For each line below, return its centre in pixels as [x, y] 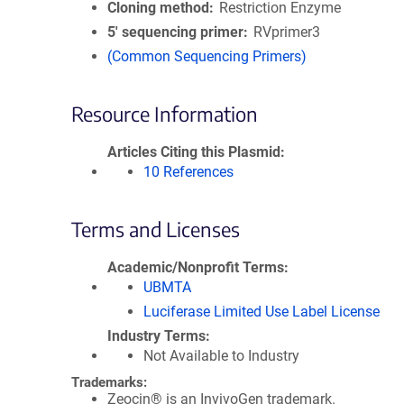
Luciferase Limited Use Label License [262, 312]
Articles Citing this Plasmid [194, 152]
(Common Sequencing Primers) [207, 56]
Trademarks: [109, 382]
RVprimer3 [287, 32]
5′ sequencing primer [175, 32]
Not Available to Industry [221, 356]
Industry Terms [156, 336]
